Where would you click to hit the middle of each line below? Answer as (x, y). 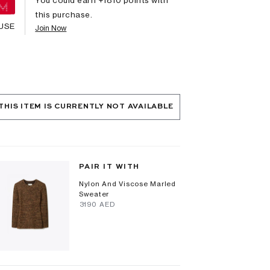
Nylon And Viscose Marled (127, 184)
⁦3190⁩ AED (97, 204)
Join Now (51, 28)
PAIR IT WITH (109, 167)
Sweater (94, 194)
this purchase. (64, 14)
